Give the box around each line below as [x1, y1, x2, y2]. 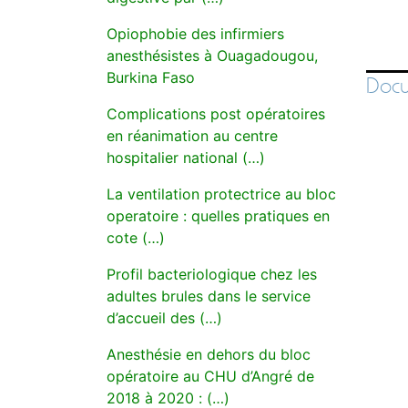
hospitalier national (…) [107, 148, 265, 167]
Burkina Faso [107, 68, 195, 87]
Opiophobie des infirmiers [107, 25, 284, 43]
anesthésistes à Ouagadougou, [107, 46, 318, 65]
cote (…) [107, 229, 165, 247]
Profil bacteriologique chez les [107, 265, 317, 283]
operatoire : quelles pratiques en [107, 207, 330, 225]
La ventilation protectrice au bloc [107, 185, 336, 203]
